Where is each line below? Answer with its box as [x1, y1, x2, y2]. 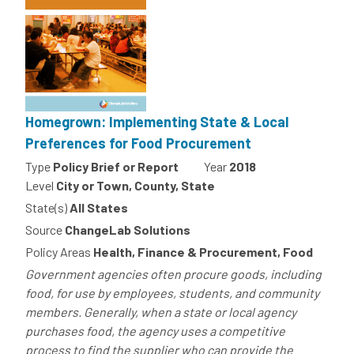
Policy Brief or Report [53, 159, 179, 175]
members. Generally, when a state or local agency [25, 304, 296, 320]
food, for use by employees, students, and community [25, 285, 319, 301]
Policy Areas [25, 244, 91, 260]
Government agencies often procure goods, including [25, 266, 322, 282]
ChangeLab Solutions [65, 222, 190, 238]
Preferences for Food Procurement [25, 134, 251, 153]
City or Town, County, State [56, 178, 215, 194]
